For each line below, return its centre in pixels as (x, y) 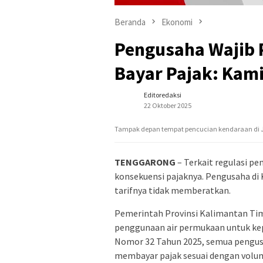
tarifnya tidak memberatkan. (173, 190)
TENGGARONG (145, 162)
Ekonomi (177, 22)
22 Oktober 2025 (168, 105)
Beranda (130, 22)
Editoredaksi (163, 95)
